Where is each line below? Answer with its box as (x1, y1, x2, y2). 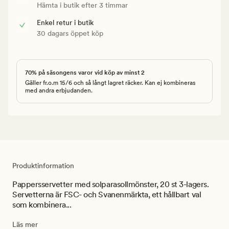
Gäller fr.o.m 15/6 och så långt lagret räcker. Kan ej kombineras (25, 79, 195, 86)
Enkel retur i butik (37, 18, 94, 27)
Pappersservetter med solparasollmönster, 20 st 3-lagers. (12, 179, 209, 189)
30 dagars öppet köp (37, 29, 103, 37)
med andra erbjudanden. (25, 86, 93, 94)
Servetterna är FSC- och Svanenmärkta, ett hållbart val (12, 189, 201, 199)
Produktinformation (12, 161, 74, 170)
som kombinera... (12, 199, 72, 210)
